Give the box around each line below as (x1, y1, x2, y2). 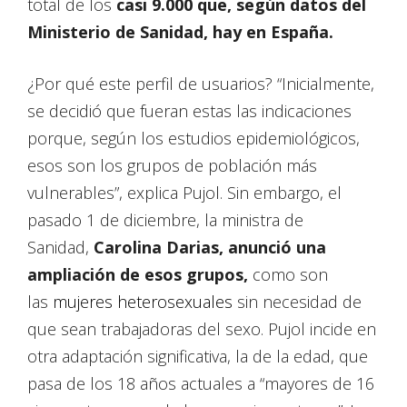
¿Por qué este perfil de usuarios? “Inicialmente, (27, 73, 374, 95)
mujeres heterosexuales (53, 291, 233, 313)
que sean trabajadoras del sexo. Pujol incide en (27, 318, 376, 341)
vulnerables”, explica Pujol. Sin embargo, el (27, 182, 342, 204)
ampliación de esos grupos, (27, 263, 253, 286)
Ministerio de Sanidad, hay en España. (27, 21, 333, 44)
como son (253, 263, 328, 286)
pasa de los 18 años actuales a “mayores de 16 (27, 372, 374, 395)
